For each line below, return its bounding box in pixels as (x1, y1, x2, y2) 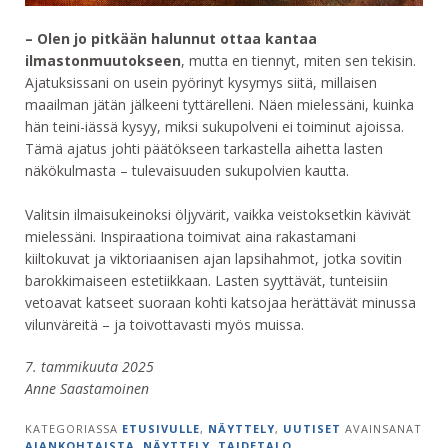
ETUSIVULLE (122, 420, 200, 436)
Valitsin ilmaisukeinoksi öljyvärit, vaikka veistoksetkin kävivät (25, 204, 411, 224)
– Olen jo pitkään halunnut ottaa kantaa (25, 28, 317, 48)
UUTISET (283, 420, 341, 436)
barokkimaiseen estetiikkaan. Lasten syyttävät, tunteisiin (25, 270, 388, 290)
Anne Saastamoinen (25, 378, 149, 398)
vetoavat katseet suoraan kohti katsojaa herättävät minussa (25, 292, 416, 312)
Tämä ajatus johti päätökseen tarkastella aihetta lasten (25, 138, 383, 158)
